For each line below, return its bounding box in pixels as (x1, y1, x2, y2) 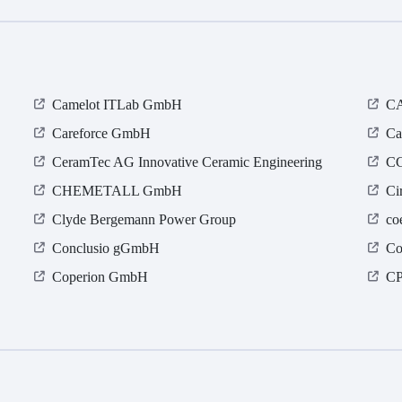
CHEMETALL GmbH (52, 183, 183, 199)
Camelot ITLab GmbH (52, 97, 183, 113)
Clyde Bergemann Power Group (52, 212, 237, 228)
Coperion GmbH (52, 269, 149, 285)
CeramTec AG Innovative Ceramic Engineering (52, 154, 323, 170)
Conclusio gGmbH (52, 240, 161, 257)
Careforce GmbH (52, 126, 152, 142)
